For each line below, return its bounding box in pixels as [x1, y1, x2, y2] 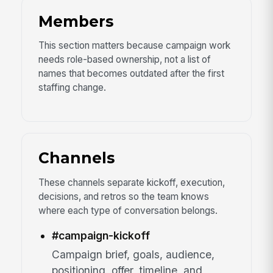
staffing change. [38, 82, 106, 94]
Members [38, 12, 113, 31]
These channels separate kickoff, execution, [38, 176, 225, 188]
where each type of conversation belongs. [38, 204, 218, 216]
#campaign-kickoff [51, 229, 150, 243]
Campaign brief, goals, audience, [51, 247, 214, 261]
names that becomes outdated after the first [38, 68, 224, 80]
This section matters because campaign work [38, 40, 230, 52]
